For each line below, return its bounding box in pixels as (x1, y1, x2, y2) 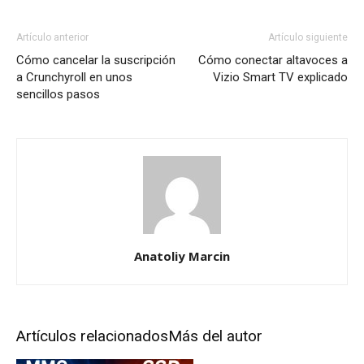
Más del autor (168, 326, 262, 345)
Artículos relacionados (16, 326, 168, 345)
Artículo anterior (16, 31, 89, 43)
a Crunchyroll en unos (16, 69, 132, 84)
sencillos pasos (16, 86, 100, 102)
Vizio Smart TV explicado (213, 69, 348, 84)
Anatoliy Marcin (134, 247, 230, 264)
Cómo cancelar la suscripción (16, 52, 175, 67)
